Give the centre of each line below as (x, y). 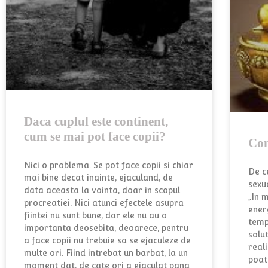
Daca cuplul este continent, (96, 121)
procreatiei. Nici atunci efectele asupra (104, 202)
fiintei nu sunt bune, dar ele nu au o (95, 215)
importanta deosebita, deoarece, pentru (106, 228)
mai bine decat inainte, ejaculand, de (98, 177)
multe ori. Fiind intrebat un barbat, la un (106, 253)
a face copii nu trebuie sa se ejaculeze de (107, 240)
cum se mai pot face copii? (95, 136)
